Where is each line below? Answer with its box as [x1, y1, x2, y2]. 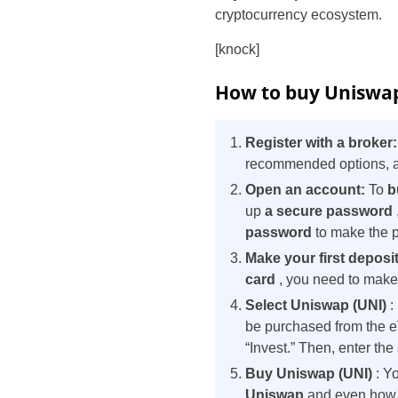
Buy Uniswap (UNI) [245, 366, 372, 381]
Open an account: [245, 182, 369, 197]
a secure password [265, 203, 396, 219]
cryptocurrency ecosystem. [215, 7, 382, 22]
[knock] [215, 42, 259, 57]
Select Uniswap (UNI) [245, 298, 390, 313]
